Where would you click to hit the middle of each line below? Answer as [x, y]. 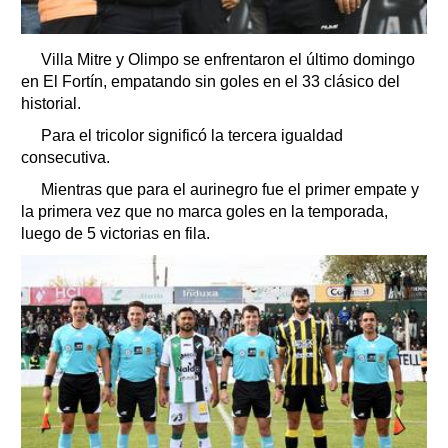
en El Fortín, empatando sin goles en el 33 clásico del [210, 81]
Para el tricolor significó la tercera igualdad [192, 135]
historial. [51, 103]
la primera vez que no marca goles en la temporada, [204, 211]
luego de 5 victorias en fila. [115, 233]
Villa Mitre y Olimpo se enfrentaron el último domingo [228, 59]
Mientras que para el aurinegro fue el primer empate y [230, 189]
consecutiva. [65, 157]
